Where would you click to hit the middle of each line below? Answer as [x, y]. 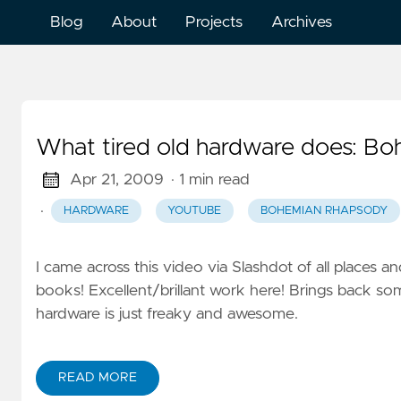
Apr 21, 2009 [116, 180]
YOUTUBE [195, 211]
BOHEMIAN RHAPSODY [324, 211]
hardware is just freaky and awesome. [167, 315]
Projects [214, 22]
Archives [302, 22]
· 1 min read [210, 180]
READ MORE [98, 377]
